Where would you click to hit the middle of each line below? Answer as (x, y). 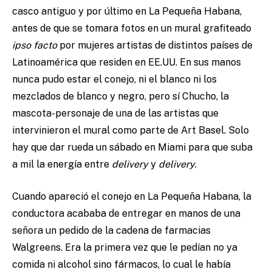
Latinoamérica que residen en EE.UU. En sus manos (127, 63)
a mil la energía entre (62, 165)
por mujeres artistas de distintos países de (156, 46)
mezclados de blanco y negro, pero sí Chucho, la (121, 97)
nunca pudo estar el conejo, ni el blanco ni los (114, 80)
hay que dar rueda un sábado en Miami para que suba (132, 148)
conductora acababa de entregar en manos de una (126, 214)
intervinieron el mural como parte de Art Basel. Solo (131, 131)
